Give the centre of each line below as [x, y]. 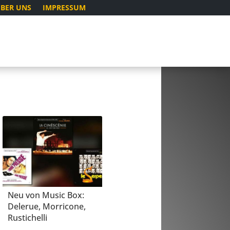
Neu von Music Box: [46, 195]
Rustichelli [27, 218]
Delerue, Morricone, [46, 207]
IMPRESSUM [64, 7]
